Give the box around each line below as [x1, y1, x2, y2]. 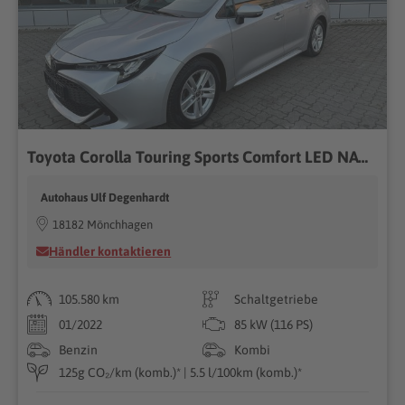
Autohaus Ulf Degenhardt [41, 190, 170, 204]
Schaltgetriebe [234, 291, 318, 306]
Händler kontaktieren [49, 243, 172, 259]
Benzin [59, 342, 99, 357]
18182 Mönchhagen [52, 217, 154, 231]
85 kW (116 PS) [234, 316, 313, 332]
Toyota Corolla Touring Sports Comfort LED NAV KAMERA [358, 146, 369, 166]
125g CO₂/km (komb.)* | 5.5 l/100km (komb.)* [59, 364, 303, 380]
